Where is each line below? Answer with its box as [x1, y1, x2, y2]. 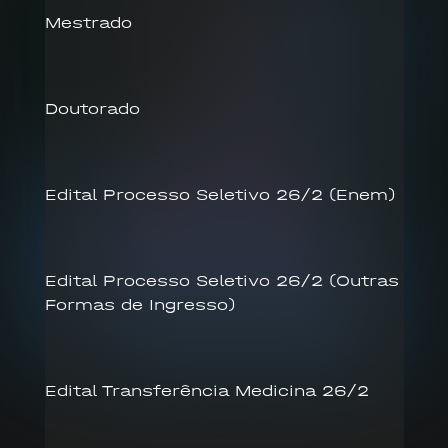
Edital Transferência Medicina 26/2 [44, 380, 369, 400]
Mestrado [44, 12, 132, 32]
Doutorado [44, 98, 140, 118]
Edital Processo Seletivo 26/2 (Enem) [44, 184, 395, 204]
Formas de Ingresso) [44, 294, 235, 314]
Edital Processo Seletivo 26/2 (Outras [44, 270, 399, 290]
